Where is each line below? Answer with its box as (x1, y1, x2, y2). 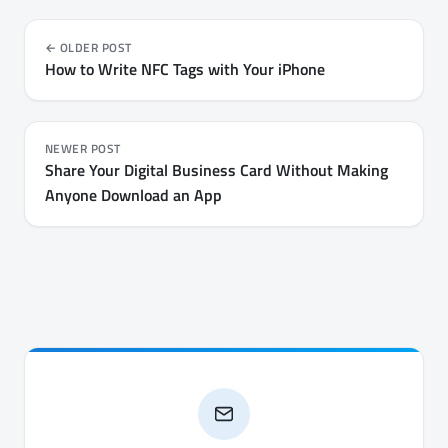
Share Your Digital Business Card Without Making (45, 158, 388, 183)
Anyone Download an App (45, 183, 222, 208)
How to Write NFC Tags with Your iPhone (45, 57, 325, 82)
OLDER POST (59, 38, 132, 58)
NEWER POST (45, 139, 121, 159)
